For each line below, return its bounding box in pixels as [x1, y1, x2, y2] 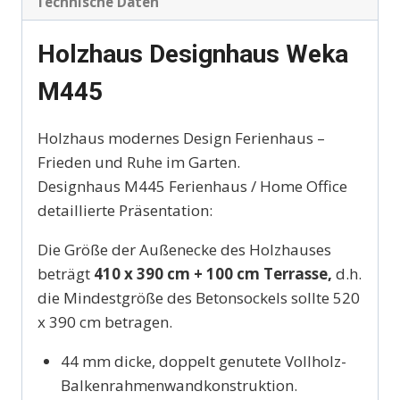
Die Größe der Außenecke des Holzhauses [37, 238, 331, 260]
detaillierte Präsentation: [37, 199, 212, 221]
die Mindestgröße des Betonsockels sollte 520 [37, 287, 360, 308]
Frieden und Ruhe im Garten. [37, 151, 240, 172]
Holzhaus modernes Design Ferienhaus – [37, 127, 325, 148]
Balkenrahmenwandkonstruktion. [60, 374, 297, 396]
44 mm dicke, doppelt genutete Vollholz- [60, 350, 346, 371]
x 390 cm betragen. [37, 311, 172, 332]
